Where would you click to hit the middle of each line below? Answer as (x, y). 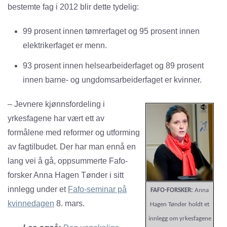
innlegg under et (38, 190)
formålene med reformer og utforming (74, 133)
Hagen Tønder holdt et (180, 205)
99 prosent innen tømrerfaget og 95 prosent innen (111, 31)
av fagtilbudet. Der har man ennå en (72, 147)
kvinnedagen (31, 204)
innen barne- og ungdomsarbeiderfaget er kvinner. (112, 80)
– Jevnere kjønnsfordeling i (56, 104)
